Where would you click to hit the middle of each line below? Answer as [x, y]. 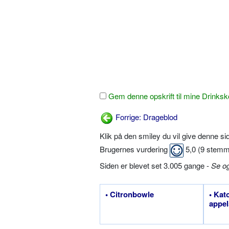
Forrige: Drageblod [145, 117]
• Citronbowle [130, 194]
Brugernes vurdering [135, 149]
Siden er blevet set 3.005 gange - [155, 165]
